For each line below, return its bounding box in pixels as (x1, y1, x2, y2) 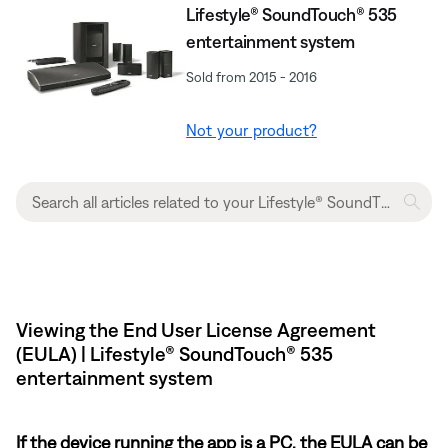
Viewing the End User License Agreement (16, 317, 376, 341)
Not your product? (186, 120, 317, 139)
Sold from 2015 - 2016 (186, 68, 318, 85)
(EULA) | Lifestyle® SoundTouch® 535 (16, 341, 333, 365)
